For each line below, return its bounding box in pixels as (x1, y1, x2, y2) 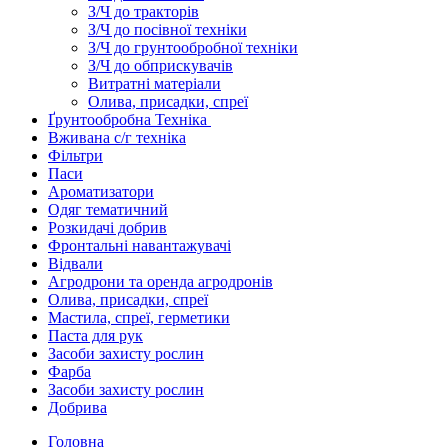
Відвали (48, 255, 103, 273)
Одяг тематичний (48, 201, 168, 219)
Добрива (48, 399, 107, 417)
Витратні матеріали (88, 75, 221, 93)
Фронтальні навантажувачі (48, 237, 231, 255)
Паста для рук (48, 327, 143, 345)
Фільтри (48, 147, 103, 165)
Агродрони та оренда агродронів (48, 273, 273, 291)
